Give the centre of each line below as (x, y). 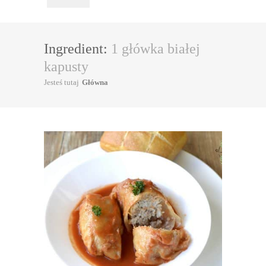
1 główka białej (156, 49)
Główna (95, 82)
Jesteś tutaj (61, 82)
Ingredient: (77, 49)
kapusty (66, 66)
